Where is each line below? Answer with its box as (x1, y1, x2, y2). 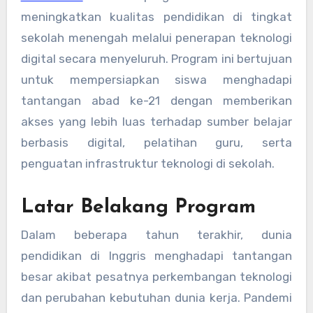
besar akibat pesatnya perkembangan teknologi (20, 269, 293, 284)
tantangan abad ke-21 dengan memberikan (20, 93, 293, 108)
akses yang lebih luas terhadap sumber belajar (20, 114, 293, 129)
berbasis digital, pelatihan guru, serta (20, 135, 293, 150)
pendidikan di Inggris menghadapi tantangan (20, 248, 293, 263)
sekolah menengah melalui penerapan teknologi (20, 30, 293, 45)
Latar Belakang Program (20, 197, 256, 217)
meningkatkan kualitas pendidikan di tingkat (20, 9, 293, 24)
